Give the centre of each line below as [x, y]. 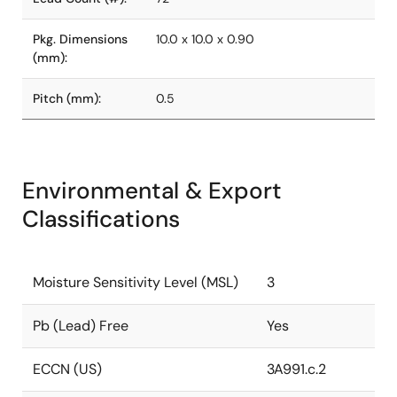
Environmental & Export [152, 191]
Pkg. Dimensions [80, 39]
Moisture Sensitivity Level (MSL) [136, 282]
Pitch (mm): [67, 98]
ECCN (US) [67, 369]
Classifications [101, 219]
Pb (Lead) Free [81, 326]
